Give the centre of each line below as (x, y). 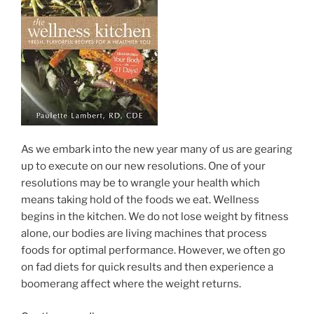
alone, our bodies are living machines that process (144, 234)
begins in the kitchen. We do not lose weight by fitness (155, 217)
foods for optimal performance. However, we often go (153, 251)
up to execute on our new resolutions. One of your (143, 166)
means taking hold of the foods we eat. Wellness (140, 200)
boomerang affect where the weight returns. (131, 284)
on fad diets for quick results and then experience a (147, 267)
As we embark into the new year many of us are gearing (157, 150)
